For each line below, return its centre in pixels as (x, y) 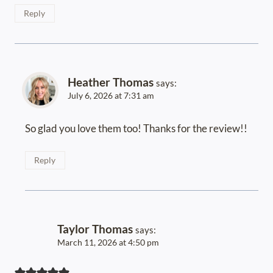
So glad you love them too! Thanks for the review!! (136, 129)
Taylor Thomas (95, 229)
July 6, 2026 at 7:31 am (111, 96)
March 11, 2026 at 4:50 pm (108, 243)
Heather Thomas (111, 82)
